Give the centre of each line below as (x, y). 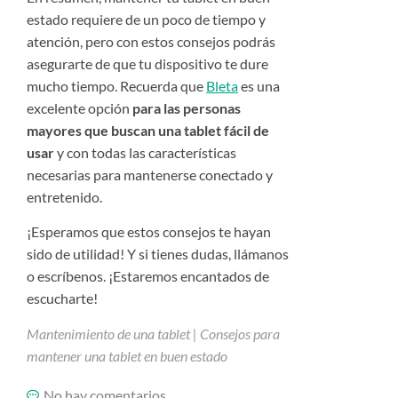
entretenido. (64, 196)
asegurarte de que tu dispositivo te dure (147, 63)
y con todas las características (145, 152)
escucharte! (62, 298)
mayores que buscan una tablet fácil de (148, 130)
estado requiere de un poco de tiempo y (146, 19)
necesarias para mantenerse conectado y (150, 174)
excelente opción (80, 107)
